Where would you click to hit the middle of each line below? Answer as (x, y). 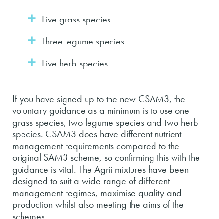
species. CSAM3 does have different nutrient (97, 134)
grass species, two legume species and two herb (105, 122)
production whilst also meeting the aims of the (98, 204)
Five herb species (75, 63)
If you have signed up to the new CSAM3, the (99, 99)
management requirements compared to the (96, 146)
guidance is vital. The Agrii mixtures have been (100, 169)
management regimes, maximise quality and (97, 193)
